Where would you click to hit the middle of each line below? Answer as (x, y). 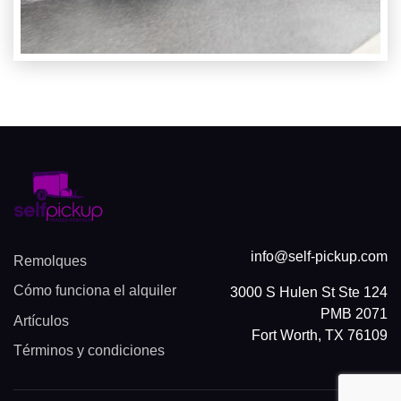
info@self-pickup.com (319, 256)
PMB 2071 (354, 313)
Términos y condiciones (89, 351)
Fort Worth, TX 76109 (320, 335)
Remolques (50, 260)
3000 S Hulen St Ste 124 (309, 292)
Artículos (41, 320)
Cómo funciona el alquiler (95, 291)
